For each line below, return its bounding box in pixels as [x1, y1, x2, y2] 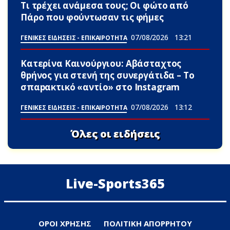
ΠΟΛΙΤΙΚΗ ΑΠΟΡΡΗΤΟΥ [103, 218, 192, 228]
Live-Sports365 [65, 174, 165, 192]
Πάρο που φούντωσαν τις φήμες [21, 11, 164, 23]
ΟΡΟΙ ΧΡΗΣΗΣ [38, 218, 91, 228]
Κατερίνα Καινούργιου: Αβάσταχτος [21, 57, 182, 69]
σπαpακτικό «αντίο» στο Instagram [21, 81, 180, 93]
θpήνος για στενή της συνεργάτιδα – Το [21, 69, 195, 81]
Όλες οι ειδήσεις [70, 127, 160, 141]
